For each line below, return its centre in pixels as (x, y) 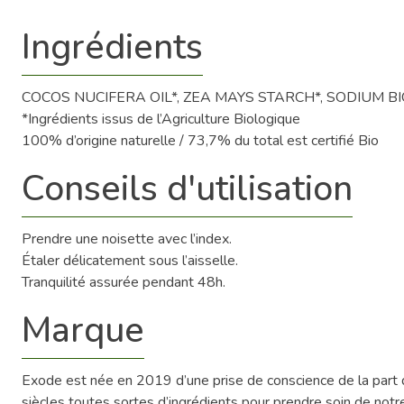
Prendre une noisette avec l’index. (127, 239)
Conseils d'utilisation (187, 188)
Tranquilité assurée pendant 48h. (124, 282)
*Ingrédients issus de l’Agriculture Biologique (161, 119)
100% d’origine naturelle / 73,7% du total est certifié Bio (200, 140)
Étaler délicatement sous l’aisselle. (130, 260)
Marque (83, 330)
